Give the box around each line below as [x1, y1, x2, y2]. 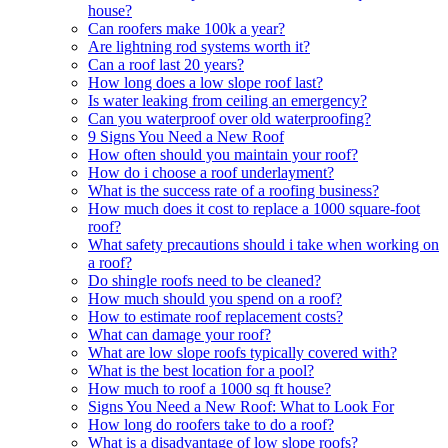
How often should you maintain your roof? [88, 145, 358, 163]
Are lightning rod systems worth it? [88, 37, 310, 55]
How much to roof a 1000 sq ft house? [88, 379, 331, 397]
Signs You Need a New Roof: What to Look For [88, 397, 394, 415]
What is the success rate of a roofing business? [88, 181, 379, 199]
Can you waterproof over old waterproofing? [88, 109, 371, 127]
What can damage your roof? [88, 325, 271, 343]
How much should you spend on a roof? [88, 289, 342, 307]
